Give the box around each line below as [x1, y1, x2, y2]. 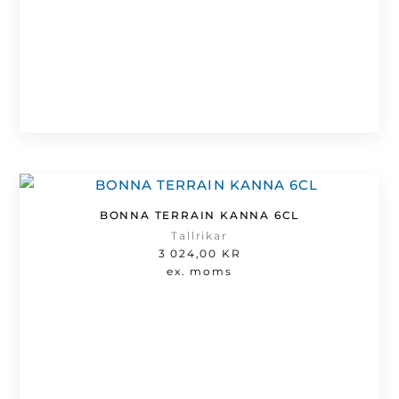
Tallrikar [171, 228, 228, 242]
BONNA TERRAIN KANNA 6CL [99, 208, 300, 222]
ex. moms [167, 264, 232, 278]
